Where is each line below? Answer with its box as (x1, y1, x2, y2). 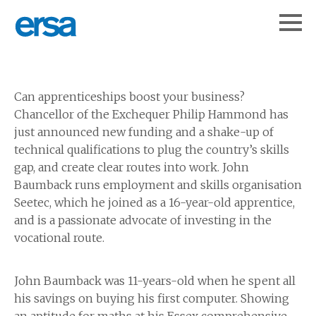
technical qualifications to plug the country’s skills (14, 142, 289, 157)
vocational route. (14, 231, 104, 245)
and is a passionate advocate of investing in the (14, 213, 272, 228)
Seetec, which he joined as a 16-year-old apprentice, (14, 195, 295, 210)
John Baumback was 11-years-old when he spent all (14, 274, 296, 288)
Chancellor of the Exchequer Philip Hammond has (14, 107, 288, 122)
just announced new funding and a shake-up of (14, 125, 274, 140)
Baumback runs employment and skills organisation (14, 178, 302, 193)
